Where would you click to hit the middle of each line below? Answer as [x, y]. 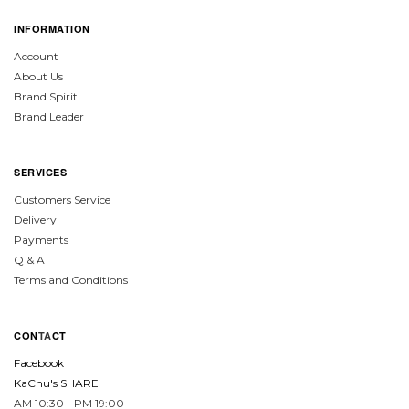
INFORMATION [52, 29]
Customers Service [62, 200]
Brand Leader [49, 117]
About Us [38, 77]
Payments [41, 240]
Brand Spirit [46, 97]
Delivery [35, 220]
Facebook [39, 363]
